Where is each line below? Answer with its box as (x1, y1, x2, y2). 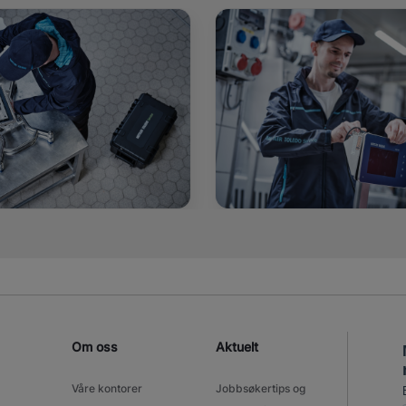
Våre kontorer (71, 381, 142, 395)
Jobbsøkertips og (216, 381, 306, 395)
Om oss (71, 338, 118, 354)
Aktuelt (216, 338, 259, 354)
